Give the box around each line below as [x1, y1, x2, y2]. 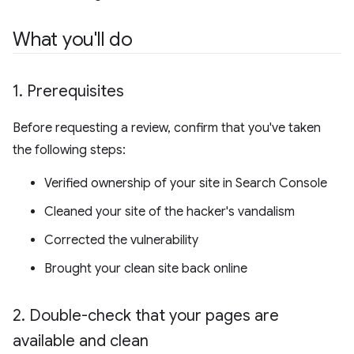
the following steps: [13, 142, 126, 158]
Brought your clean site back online [44, 261, 247, 277]
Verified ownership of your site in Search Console [44, 175, 327, 191]
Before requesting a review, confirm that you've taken [13, 120, 321, 136]
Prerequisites [23, 81, 124, 101]
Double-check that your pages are [25, 306, 279, 326]
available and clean [13, 331, 149, 351]
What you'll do [13, 28, 133, 51]
